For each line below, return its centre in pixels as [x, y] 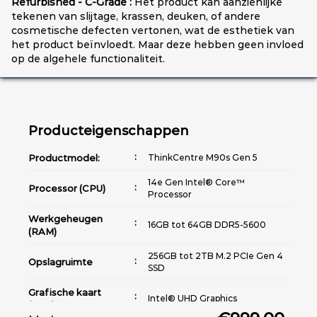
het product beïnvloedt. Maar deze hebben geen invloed [157, 44]
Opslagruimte [60, 261]
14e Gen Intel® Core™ [196, 182]
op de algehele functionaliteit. [88, 58]
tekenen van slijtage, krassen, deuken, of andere [136, 16]
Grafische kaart [65, 292]
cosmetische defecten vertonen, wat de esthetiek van [153, 30]
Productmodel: [64, 157]
